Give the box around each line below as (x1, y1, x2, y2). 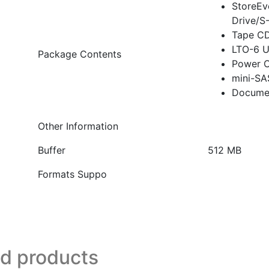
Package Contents (37, 48, 121, 60)
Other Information (37, 120, 118, 132)
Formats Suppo (37, 168, 107, 180)
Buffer (37, 144, 65, 156)
